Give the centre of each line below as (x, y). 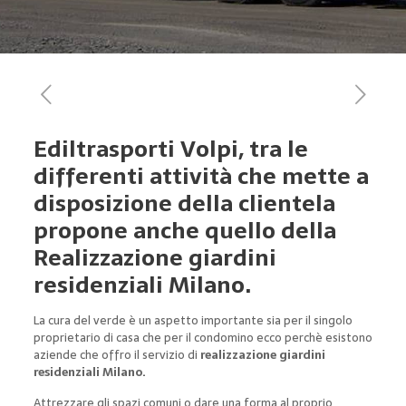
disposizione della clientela (184, 203)
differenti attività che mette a (201, 176)
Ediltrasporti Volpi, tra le (170, 149)
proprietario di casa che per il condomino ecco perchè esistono (203, 338)
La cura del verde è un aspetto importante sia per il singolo (193, 320)
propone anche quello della (184, 230)
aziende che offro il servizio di (116, 355)
